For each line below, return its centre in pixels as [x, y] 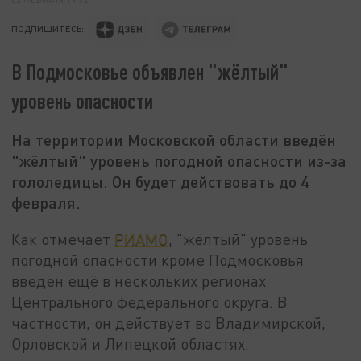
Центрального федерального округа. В [150, 301]
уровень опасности [83, 101]
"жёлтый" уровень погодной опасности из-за [179, 161]
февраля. [46, 203]
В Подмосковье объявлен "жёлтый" [150, 72]
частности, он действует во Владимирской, [169, 322]
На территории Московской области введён [174, 140]
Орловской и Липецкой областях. [131, 343]
